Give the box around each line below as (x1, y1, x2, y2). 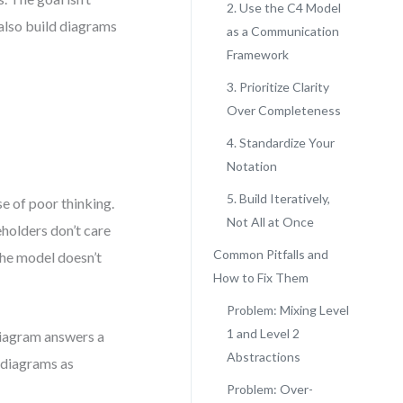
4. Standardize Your (226, 135, 335, 150)
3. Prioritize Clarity (226, 79, 329, 94)
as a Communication (226, 23, 339, 39)
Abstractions (226, 349, 300, 364)
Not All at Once (226, 214, 314, 229)
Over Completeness (226, 103, 341, 118)
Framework (226, 47, 289, 62)
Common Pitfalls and (212, 246, 328, 262)
